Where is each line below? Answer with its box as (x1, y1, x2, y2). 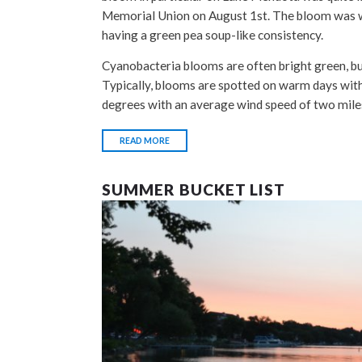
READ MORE (120, 135, 170, 145)
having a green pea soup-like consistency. (102, 27, 323, 42)
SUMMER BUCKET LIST (102, 179, 286, 199)
